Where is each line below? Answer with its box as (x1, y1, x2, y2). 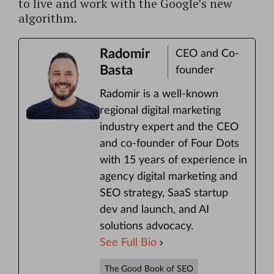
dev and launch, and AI (100, 204, 209, 216)
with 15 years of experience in (100, 155, 247, 166)
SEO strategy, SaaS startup (100, 188, 228, 199)
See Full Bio (100, 237, 157, 249)
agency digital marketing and (100, 171, 237, 183)
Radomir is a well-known (100, 89, 218, 100)
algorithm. (18, 10, 77, 27)
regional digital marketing (100, 105, 221, 117)
